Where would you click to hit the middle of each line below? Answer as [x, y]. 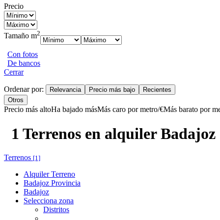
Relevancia [65, 90]
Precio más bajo [112, 90]
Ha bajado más [74, 110]
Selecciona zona [49, 201]
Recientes [157, 90]
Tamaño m [20, 36]
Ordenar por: [25, 89]
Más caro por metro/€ [130, 110]
